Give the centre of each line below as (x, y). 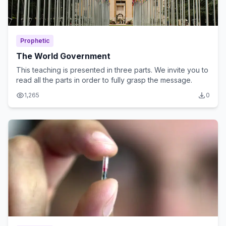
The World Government (63, 56)
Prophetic (35, 41)
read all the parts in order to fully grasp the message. (104, 80)
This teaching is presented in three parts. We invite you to (112, 70)
